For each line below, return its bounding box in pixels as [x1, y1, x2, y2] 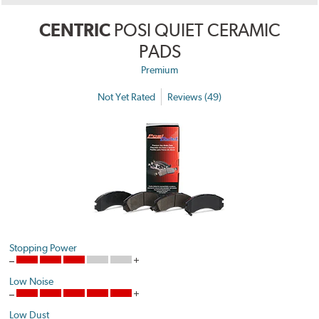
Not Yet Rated [98, 90, 155, 103]
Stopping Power [9, 242, 78, 254]
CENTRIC [38, 19, 110, 41]
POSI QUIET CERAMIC [113, 19, 281, 41]
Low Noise [9, 276, 54, 288]
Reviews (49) [167, 90, 221, 103]
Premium [141, 64, 178, 76]
